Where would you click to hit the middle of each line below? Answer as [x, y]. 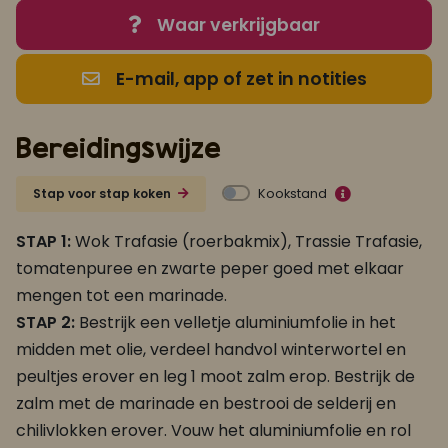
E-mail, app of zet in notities [241, 78]
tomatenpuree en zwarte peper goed [164, 269]
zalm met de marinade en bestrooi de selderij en [206, 404]
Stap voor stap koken [103, 194]
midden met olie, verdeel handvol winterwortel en [211, 350]
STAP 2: [47, 323]
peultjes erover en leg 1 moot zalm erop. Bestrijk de [215, 377]
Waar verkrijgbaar [238, 24]
